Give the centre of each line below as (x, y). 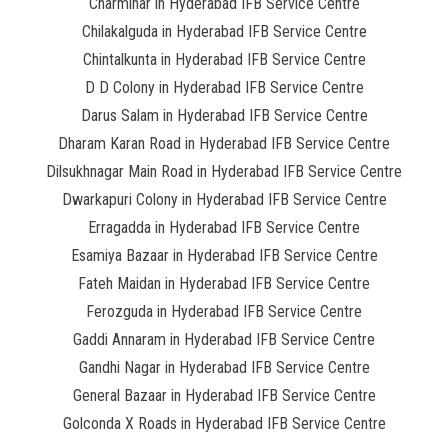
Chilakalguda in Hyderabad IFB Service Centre (224, 31)
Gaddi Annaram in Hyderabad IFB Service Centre (224, 339)
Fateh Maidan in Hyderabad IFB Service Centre (224, 283)
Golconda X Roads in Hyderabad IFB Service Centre (224, 423)
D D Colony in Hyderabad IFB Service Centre (224, 87)
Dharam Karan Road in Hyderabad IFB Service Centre (224, 143)
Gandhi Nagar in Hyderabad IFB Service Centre (224, 367)
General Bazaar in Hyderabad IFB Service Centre (224, 395)
